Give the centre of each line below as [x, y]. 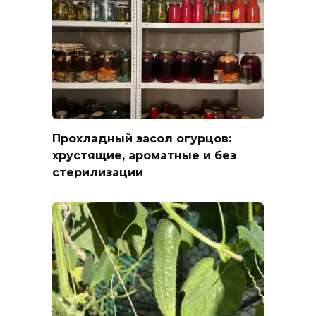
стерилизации [98, 172]
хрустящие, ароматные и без [144, 155]
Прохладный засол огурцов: [142, 138]
